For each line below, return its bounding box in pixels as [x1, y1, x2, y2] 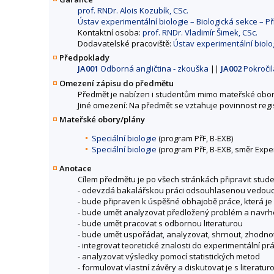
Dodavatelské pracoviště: [78, 38, 173, 50]
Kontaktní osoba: [78, 27, 143, 39]
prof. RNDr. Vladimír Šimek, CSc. [143, 27, 257, 39]
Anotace [59, 162, 92, 174]
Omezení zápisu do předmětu [59, 77, 174, 89]
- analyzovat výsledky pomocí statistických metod [78, 250, 260, 262]
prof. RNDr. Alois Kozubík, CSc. [78, 5, 188, 17]
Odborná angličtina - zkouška [98, 63, 209, 75]
